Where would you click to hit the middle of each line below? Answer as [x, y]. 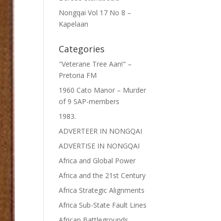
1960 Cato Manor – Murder [103, 90]
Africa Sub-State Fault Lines [103, 205]
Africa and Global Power [97, 161]
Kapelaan [74, 24]
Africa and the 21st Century [102, 175]
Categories [82, 49]
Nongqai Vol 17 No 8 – [95, 13]
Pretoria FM [78, 75]
